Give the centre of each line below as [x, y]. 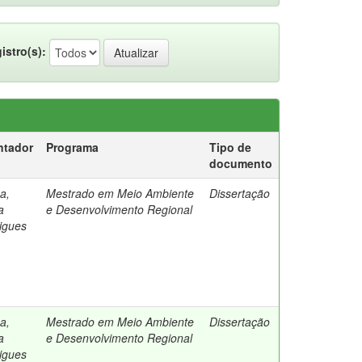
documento [241, 163]
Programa [72, 147]
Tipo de [230, 147]
